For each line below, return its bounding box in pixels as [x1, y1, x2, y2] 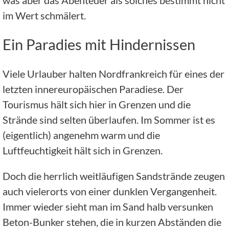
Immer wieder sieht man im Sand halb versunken [3, 200, 213, 213]
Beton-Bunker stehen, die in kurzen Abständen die [3, 215, 221, 228]
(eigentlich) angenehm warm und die [3, 128, 160, 141]
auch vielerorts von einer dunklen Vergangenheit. [3, 185, 217, 197]
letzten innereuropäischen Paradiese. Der [3, 82, 184, 95]
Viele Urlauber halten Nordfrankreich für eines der [3, 67, 224, 80]
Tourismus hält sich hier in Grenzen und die [3, 98, 191, 110]
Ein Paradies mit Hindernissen [3, 35, 195, 54]
